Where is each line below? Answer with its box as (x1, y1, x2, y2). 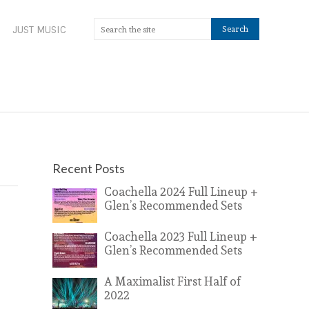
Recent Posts (52, 161, 125, 176)
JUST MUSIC (12, 23, 66, 36)
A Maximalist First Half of (104, 272, 241, 290)
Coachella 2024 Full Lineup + (104, 182, 258, 201)
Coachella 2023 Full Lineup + (104, 227, 257, 246)
